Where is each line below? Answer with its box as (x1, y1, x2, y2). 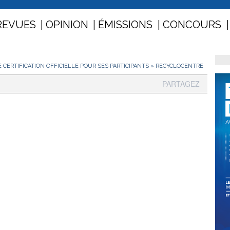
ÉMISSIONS (98, 18, 152, 31)
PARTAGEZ (162, 79, 200, 89)
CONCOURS (163, 18, 221, 31)
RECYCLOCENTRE (156, 63, 203, 70)
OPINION (46, 18, 88, 31)
